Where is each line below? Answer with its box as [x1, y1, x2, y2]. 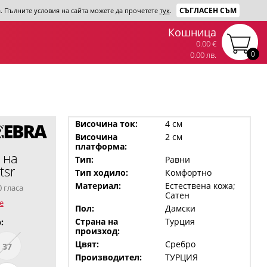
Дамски [164, 203, 195, 214]
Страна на [74, 216, 118, 227]
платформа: [74, 141, 127, 152]
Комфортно [164, 167, 212, 178]
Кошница [168, 25, 216, 39]
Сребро [164, 238, 195, 250]
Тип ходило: [74, 167, 128, 178]
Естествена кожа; [164, 180, 235, 191]
